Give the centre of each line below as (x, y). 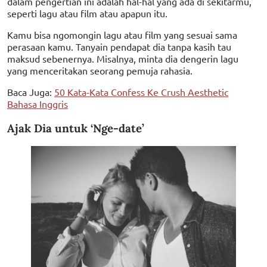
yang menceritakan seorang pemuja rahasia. (100, 70)
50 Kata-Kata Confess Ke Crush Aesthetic (141, 91)
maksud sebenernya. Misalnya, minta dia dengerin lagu (123, 58)
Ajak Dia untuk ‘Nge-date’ (76, 128)
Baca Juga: (31, 91)
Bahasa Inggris (38, 103)
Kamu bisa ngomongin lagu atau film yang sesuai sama (122, 34)
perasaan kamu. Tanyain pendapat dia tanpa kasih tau (119, 46)
